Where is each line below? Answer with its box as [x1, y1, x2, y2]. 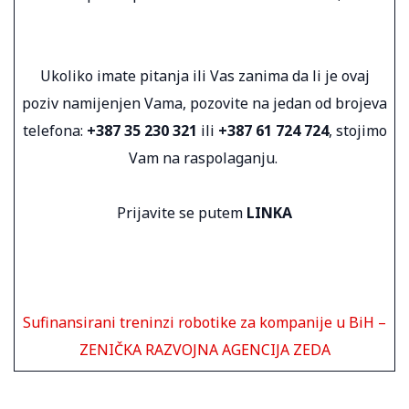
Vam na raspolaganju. [128, 147, 281, 168]
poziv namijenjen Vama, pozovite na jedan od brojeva [22, 92, 387, 113]
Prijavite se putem [117, 202, 246, 223]
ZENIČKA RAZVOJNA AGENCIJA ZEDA [79, 339, 330, 360]
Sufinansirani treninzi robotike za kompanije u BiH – [23, 311, 386, 332]
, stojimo [328, 120, 387, 141]
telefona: [22, 120, 87, 141]
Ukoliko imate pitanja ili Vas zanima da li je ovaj [39, 65, 370, 86]
